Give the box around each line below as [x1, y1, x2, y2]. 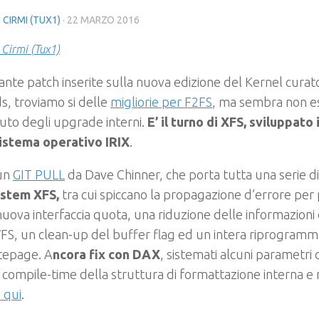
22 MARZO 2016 [67, 14, 140, 26]
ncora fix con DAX [53, 247, 160, 261]
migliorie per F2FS [110, 95, 212, 109]
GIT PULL [13, 167, 65, 182]
